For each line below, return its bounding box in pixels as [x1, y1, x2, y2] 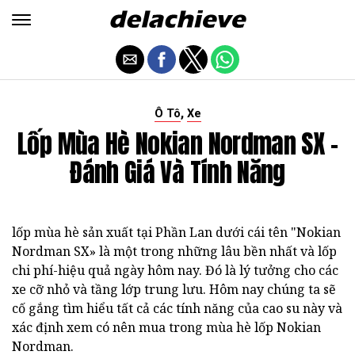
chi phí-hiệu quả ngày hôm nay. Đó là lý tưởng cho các [12, 261, 338, 279]
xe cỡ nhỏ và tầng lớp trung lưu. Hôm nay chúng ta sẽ [12, 281, 336, 298]
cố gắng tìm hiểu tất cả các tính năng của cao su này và [12, 300, 342, 317]
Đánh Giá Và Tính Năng [70, 153, 285, 192]
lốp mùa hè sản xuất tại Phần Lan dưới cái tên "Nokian [12, 223, 341, 241]
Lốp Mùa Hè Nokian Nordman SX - [17, 124, 338, 163]
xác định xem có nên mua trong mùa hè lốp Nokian [12, 319, 321, 336]
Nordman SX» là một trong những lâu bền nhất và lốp [12, 242, 337, 260]
